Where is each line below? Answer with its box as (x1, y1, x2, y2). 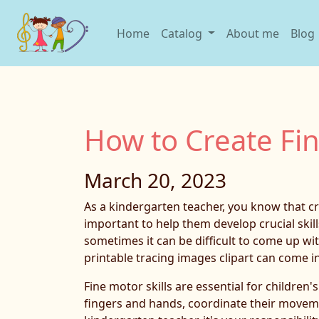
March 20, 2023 (84, 167, 226, 194)
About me (226, 25, 279, 41)
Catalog (161, 25, 205, 41)
